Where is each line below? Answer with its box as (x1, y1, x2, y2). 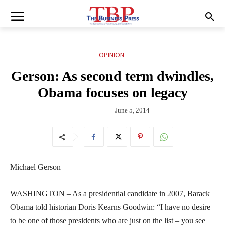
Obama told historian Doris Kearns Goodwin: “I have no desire (10, 202, 210, 211)
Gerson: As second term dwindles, (11, 68, 214, 84)
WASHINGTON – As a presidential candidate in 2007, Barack (10, 189, 210, 198)
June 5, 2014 (115, 106, 150, 114)
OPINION (98, 50, 124, 60)
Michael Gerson (10, 162, 61, 171)
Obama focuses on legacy (37, 85, 188, 101)
